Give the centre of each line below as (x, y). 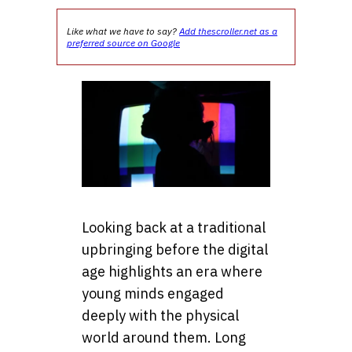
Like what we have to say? (123, 31)
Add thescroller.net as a (228, 31)
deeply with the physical (160, 316)
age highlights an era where (172, 272)
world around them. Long (164, 338)
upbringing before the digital (175, 250)
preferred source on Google (123, 43)
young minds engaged (153, 294)
